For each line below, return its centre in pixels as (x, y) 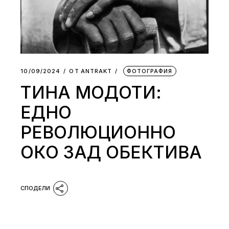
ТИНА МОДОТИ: (91, 93)
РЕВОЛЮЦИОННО (98, 132)
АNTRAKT (96, 71)
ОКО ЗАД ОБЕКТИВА (111, 152)
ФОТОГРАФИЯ (150, 71)
